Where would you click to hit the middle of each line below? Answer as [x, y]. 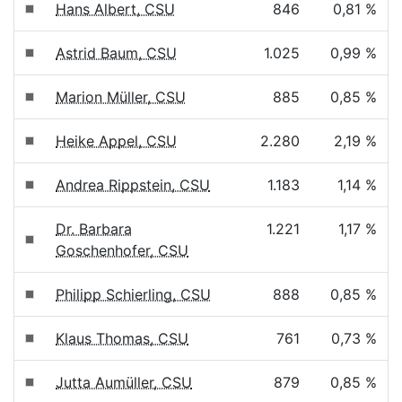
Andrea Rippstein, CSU [133, 185]
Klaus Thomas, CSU [122, 338]
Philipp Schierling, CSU [133, 294]
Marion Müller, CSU [121, 97]
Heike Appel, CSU [116, 141]
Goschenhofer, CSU [122, 250]
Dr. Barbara [94, 229]
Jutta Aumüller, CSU [124, 382]
